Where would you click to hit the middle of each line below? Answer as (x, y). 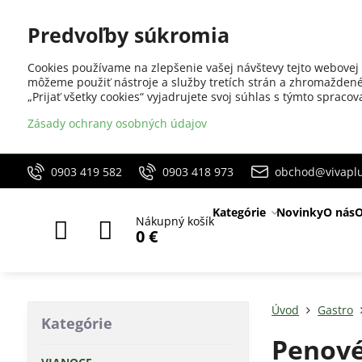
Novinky (299, 212)
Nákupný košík (175, 221)
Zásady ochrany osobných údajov (117, 123)
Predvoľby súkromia (128, 35)
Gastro (336, 310)
